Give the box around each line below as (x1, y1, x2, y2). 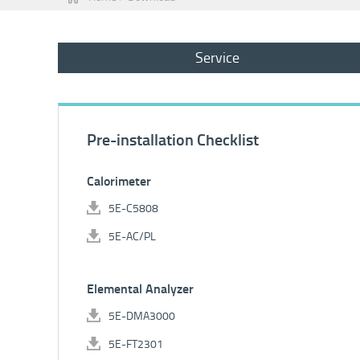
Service (195, 49, 239, 67)
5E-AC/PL (108, 229, 156, 243)
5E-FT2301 (108, 337, 163, 351)
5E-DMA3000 (108, 309, 175, 323)
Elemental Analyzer (87, 281, 194, 297)
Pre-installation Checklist (87, 130, 259, 149)
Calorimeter (87, 174, 151, 189)
